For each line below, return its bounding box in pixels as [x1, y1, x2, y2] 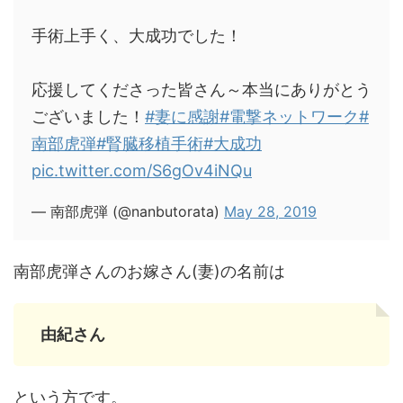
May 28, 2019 [224, 202, 317, 220]
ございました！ [31, 107, 145, 126]
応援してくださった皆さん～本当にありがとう [31, 80, 372, 99]
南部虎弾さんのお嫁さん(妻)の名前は [13, 262, 285, 281]
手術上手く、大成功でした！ [31, 26, 242, 45]
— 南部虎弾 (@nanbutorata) [31, 202, 224, 220]
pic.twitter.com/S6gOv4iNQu [31, 161, 252, 180]
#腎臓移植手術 [96, 134, 203, 153]
